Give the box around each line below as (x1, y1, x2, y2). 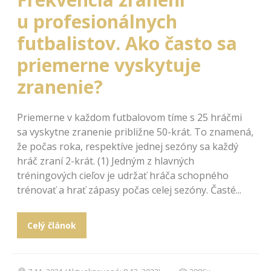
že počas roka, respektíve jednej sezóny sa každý (17, 140, 238, 154)
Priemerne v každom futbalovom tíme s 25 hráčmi (17, 111, 242, 125)
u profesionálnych (17, 9, 177, 34)
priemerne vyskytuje (17, 53, 201, 78)
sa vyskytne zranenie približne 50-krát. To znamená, (17, 125, 253, 139)
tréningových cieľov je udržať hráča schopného (17, 169, 229, 183)
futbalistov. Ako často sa (17, 31, 237, 56)
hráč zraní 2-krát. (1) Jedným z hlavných (17, 154, 194, 168)
